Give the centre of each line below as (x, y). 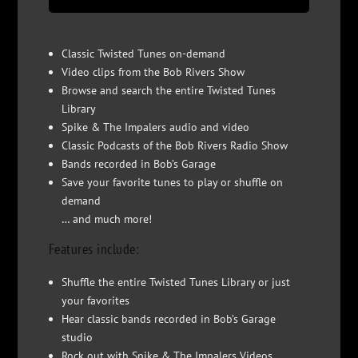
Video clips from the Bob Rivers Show (153, 72)
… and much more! (106, 219)
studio (77, 338)
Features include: (94, 249)
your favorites (95, 301)
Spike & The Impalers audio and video (155, 127)
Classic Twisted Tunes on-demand (143, 53)
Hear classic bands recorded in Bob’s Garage (168, 319)
